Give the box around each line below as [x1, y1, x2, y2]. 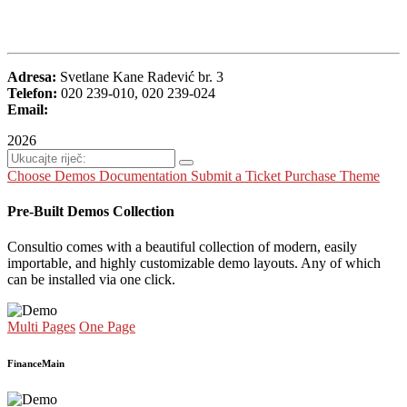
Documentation [99, 167, 187, 184]
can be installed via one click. [7, 272, 175, 288]
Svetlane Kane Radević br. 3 [56, 68, 223, 84]
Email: [7, 101, 48, 117]
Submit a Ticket [191, 167, 281, 184]
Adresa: [7, 68, 56, 84]
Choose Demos [7, 167, 95, 184]
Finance [7, 358, 42, 370]
